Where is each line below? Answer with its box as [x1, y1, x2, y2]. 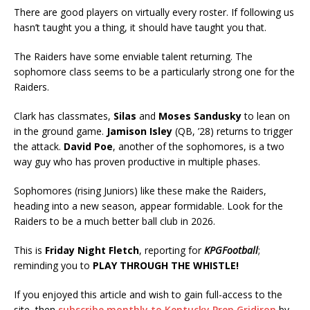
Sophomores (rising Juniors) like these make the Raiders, [14, 183, 266, 197]
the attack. [14, 139, 64, 153]
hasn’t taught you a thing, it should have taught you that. [14, 20, 266, 34]
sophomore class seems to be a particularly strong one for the [14, 64, 295, 78]
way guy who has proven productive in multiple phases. [14, 154, 260, 168]
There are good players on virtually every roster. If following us [14, 5, 294, 19]
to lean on [241, 109, 290, 122]
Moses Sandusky [158, 109, 241, 122]
